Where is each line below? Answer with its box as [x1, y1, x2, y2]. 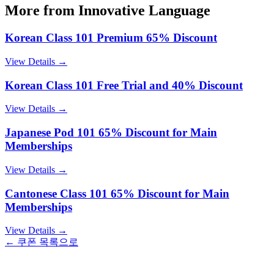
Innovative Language [78, 2, 210, 19]
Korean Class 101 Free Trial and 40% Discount [5, 78, 243, 92]
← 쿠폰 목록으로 [5, 237, 78, 248]
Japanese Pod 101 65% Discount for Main [5, 126, 217, 139]
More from [5, 2, 78, 19]
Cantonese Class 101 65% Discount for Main [5, 187, 229, 200]
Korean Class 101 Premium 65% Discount [5, 31, 217, 45]
